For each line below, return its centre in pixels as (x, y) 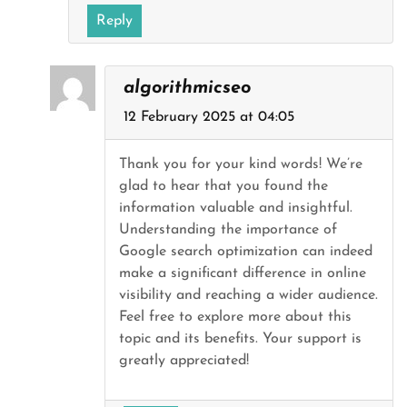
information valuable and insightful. (236, 208)
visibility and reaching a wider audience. (248, 295)
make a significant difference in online (243, 273)
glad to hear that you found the (223, 186)
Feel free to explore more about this (235, 317)
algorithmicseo (187, 88)
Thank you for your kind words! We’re (241, 164)
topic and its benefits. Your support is (240, 339)
